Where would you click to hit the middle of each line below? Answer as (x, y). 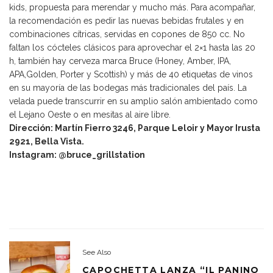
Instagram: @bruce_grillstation (77, 155)
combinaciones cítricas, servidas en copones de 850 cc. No (127, 34)
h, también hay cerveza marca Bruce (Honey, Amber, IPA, (120, 61)
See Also (97, 252)
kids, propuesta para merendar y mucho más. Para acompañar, (132, 8)
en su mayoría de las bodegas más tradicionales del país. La (128, 88)
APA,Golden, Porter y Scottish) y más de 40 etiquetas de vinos (131, 75)
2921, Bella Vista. (47, 142)
